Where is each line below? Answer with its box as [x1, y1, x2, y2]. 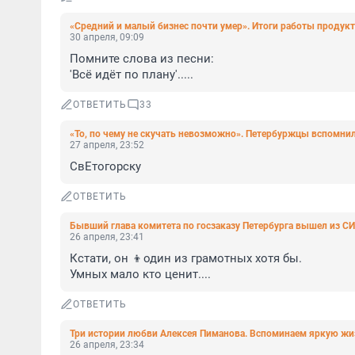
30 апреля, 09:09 [70, 32, 144, 43]
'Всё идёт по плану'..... [70, 67, 193, 82]
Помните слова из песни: [70, 52, 217, 66]
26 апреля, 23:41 [70, 231, 144, 242]
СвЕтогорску [70, 159, 141, 174]
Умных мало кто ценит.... [70, 267, 211, 281]
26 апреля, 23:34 [70, 339, 144, 350]
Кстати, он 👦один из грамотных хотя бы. [70, 251, 305, 265]
